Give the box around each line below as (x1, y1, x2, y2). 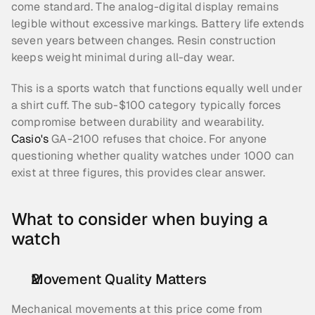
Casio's (11, 131, 49, 146)
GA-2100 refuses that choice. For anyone (49, 131, 267, 146)
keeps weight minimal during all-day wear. (11, 50, 235, 65)
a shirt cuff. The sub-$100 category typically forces (11, 98, 281, 112)
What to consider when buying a (11, 208, 268, 230)
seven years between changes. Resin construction (11, 33, 276, 48)
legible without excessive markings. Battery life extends (11, 16, 304, 31)
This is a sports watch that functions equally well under (11, 81, 302, 96)
